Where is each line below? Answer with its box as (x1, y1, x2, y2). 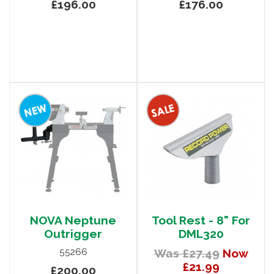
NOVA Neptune (30, 213, 116, 228)
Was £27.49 (154, 246, 220, 261)
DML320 (178, 227, 224, 241)
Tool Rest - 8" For (152, 213, 250, 228)
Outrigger (44, 227, 102, 241)
